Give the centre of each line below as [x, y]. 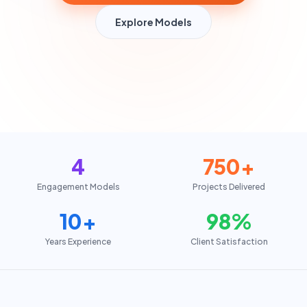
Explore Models [153, 22]
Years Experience [78, 242]
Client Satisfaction [229, 242]
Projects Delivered [229, 187]
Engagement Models [78, 187]
